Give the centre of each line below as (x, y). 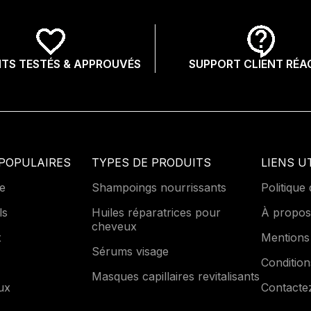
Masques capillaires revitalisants (175, 276)
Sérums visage (130, 251)
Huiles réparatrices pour (156, 212)
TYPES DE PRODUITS (151, 162)
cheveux (114, 226)
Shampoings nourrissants (159, 187)
